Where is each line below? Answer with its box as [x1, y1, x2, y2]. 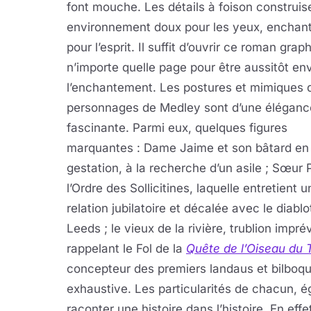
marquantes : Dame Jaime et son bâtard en [67, 141, 309, 155]
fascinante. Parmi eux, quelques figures [67, 121, 287, 135]
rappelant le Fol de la [67, 242, 186, 255]
